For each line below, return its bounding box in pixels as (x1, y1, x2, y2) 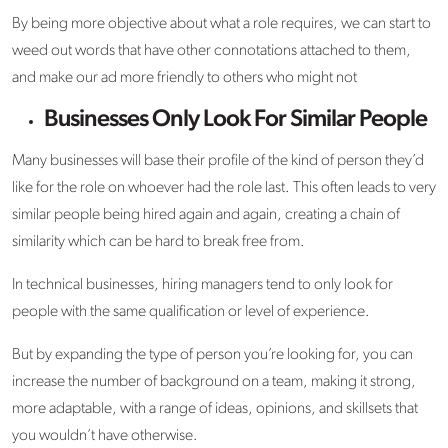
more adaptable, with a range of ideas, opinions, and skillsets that (12, 401, 418, 418)
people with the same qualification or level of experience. (12, 304, 370, 321)
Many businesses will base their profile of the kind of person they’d (12, 153, 424, 170)
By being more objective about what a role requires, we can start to (12, 16, 431, 33)
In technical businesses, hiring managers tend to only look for (12, 277, 393, 294)
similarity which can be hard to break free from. (12, 234, 305, 251)
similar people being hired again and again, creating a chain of (12, 207, 400, 224)
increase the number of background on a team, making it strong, (12, 374, 416, 391)
